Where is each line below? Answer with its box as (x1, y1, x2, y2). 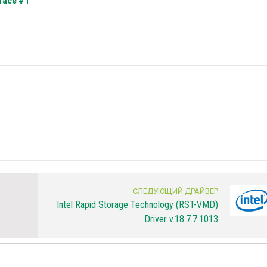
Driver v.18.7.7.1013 (144, 213, 218, 225)
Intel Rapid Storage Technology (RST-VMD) (56, 199, 218, 211)
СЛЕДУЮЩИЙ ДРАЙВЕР (132, 187, 218, 196)
